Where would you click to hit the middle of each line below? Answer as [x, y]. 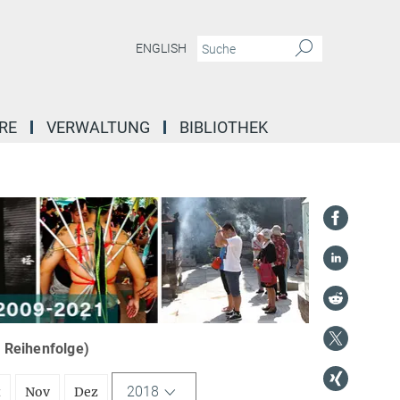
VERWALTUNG [98, 127]
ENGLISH [161, 49]
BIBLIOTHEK [224, 127]
